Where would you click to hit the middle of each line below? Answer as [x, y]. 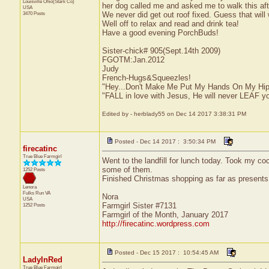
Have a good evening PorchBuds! [160, 33]
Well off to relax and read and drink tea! [170, 24]
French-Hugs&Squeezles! [146, 78]
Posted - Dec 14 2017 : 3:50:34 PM [165, 141]
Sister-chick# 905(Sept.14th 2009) [161, 51]
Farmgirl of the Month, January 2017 [165, 215]
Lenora [29, 187]
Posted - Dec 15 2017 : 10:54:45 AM [166, 252]
